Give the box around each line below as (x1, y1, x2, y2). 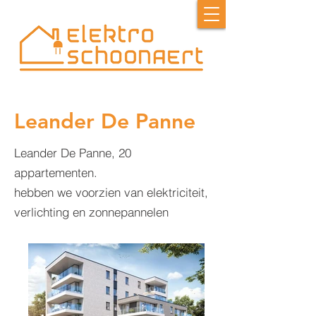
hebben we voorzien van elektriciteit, (14, 185, 208, 200)
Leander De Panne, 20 (14, 145, 131, 160)
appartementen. (14, 165, 97, 180)
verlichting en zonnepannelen (14, 205, 169, 219)
